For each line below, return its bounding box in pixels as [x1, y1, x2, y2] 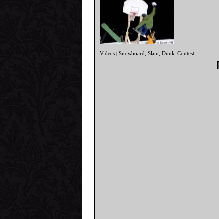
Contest [177, 50, 195, 57]
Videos [100, 50, 115, 57]
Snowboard [119, 50, 145, 57]
